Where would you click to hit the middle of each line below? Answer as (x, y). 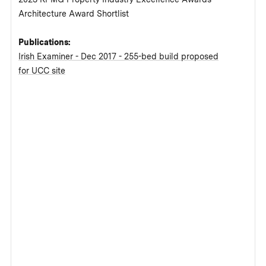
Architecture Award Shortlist (74, 14)
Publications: (46, 42)
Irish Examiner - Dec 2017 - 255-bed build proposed (119, 57)
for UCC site (42, 71)
